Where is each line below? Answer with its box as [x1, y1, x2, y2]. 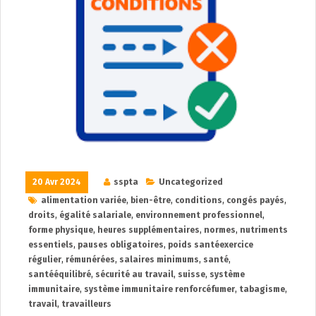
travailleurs [61, 298, 111, 309]
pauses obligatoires [78, 239, 164, 250]
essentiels [28, 239, 73, 250]
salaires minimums [119, 254, 199, 265]
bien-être [130, 195, 171, 205]
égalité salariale [59, 209, 131, 220]
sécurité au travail [95, 269, 174, 279]
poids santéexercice [168, 239, 253, 250]
